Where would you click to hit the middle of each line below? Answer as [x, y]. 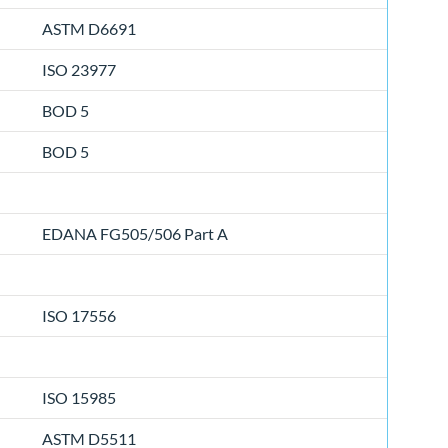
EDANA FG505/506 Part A [135, 234]
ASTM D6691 [89, 29]
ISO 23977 [79, 70]
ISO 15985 [79, 398]
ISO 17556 [79, 316]
